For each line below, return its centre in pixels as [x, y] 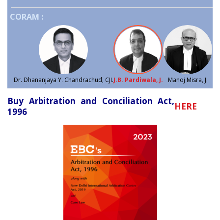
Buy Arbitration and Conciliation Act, [91, 101]
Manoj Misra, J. [188, 80]
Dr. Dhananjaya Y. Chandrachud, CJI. [63, 80]
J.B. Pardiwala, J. [138, 80]
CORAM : [27, 17]
